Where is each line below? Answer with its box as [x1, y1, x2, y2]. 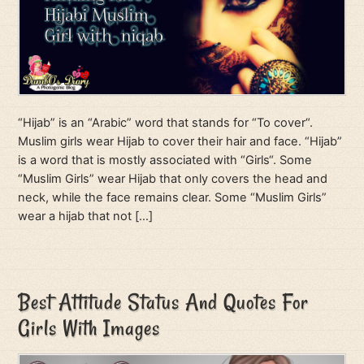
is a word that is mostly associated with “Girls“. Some [18, 153, 313, 167]
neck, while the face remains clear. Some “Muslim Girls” [18, 190, 327, 205]
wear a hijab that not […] [18, 209, 154, 223]
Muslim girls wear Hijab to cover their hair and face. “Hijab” [18, 134, 343, 149]
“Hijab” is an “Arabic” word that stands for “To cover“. [18, 115, 314, 130]
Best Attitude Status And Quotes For [18, 287, 310, 316]
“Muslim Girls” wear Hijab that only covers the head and [18, 171, 328, 186]
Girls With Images [18, 313, 161, 342]
